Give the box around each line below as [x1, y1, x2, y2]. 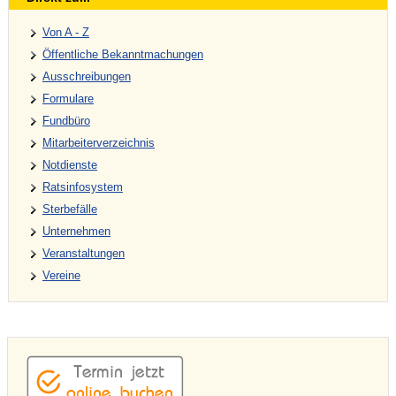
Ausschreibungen [42, 70, 131, 84]
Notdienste [42, 158, 97, 172]
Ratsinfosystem [42, 180, 123, 194]
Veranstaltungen [42, 247, 125, 261]
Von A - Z [42, 26, 89, 40]
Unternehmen [42, 225, 110, 239]
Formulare [42, 92, 94, 106]
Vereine [42, 269, 80, 283]
